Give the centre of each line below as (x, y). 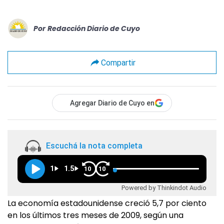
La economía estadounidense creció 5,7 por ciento (107, 203)
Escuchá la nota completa (94, 146)
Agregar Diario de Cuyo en (112, 103)
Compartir (118, 62)
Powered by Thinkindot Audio (164, 187)
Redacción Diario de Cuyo (94, 28)
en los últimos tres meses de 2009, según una (95, 215)
